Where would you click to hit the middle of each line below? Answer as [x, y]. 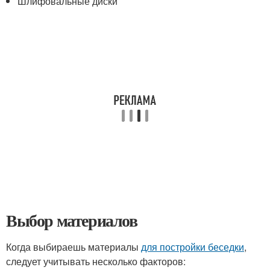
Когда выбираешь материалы [74, 247]
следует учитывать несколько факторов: [96, 261]
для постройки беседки [193, 247]
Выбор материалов [72, 220]
